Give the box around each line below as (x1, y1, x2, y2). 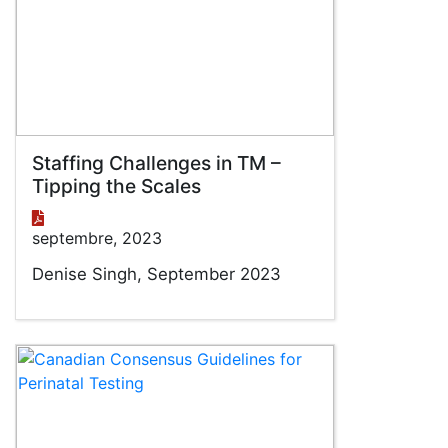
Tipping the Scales (32, 174, 201, 198)
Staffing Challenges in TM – (32, 151, 281, 175)
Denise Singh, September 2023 (32, 264, 281, 284)
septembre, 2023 (32, 228, 162, 248)
